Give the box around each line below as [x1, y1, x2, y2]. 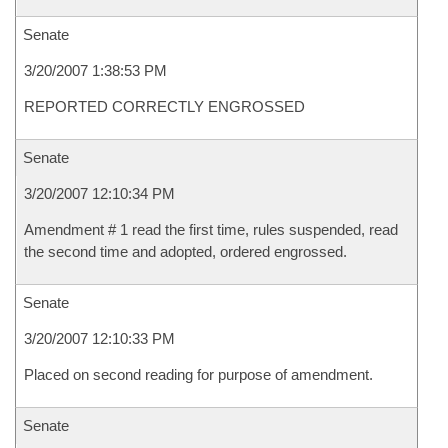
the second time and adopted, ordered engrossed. [24, 243, 347, 260]
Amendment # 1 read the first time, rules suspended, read [24, 221, 398, 238]
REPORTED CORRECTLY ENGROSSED [24, 98, 305, 115]
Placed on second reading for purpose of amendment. [24, 366, 373, 383]
